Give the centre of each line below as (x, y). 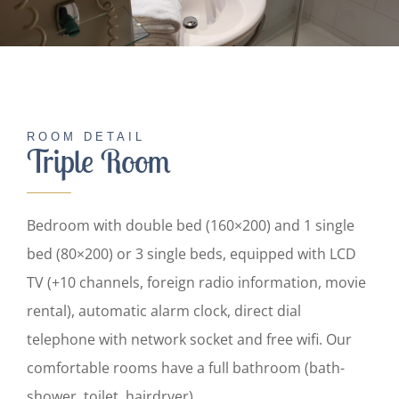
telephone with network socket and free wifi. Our (189, 339)
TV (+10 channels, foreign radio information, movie (196, 282)
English (41, 45)
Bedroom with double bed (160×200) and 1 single (190, 225)
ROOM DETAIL (85, 136)
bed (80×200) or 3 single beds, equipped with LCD (191, 253)
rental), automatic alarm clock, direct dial (163, 310)
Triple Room (98, 160)
